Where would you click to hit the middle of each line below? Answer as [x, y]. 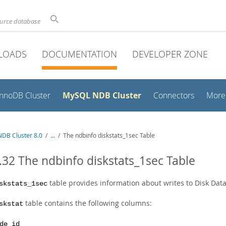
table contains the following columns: [88, 203]
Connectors [174, 96]
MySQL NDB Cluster [102, 95]
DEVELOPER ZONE [170, 54]
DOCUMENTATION [79, 54]
